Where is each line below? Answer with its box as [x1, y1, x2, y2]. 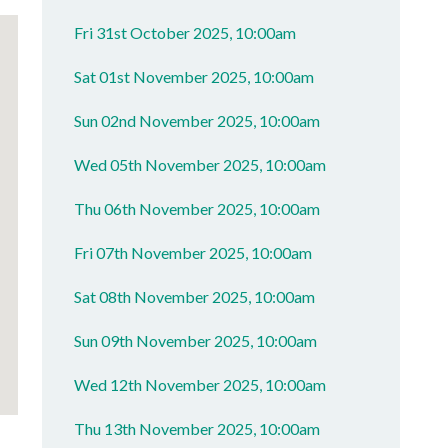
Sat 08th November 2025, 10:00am [74, 287, 316, 306]
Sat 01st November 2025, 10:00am [74, 67, 315, 86]
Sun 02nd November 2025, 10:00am [74, 111, 321, 130]
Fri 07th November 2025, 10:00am [74, 243, 313, 262]
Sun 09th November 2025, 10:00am [74, 331, 318, 350]
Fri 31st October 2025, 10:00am [74, 23, 297, 42]
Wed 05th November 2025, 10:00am [74, 155, 327, 174]
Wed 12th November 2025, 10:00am [74, 375, 327, 394]
